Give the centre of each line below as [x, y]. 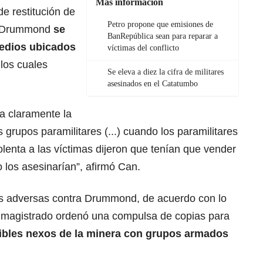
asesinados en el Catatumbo [153, 84]
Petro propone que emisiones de [160, 25]
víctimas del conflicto [143, 48]
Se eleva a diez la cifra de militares [166, 72]
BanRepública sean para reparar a [163, 36]
